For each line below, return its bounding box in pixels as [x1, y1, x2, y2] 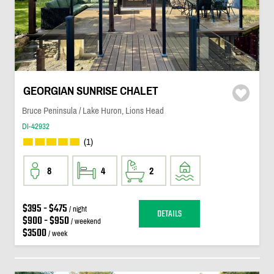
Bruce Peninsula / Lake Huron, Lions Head [21, 105, 164, 116]
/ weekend [68, 217, 101, 226]
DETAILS [157, 206, 182, 221]
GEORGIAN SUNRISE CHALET [23, 84, 158, 97]
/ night [67, 204, 87, 213]
